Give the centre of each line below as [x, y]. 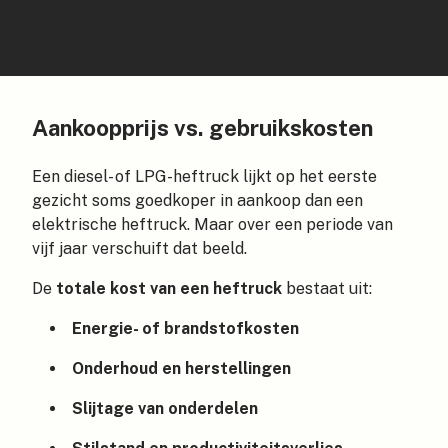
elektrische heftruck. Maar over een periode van [212, 224]
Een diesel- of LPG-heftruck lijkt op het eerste [204, 176]
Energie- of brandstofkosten [185, 328]
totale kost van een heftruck [169, 288]
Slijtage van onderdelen [164, 408]
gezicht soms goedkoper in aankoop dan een [197, 200]
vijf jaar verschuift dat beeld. [139, 248]
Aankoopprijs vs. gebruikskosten [202, 128]
